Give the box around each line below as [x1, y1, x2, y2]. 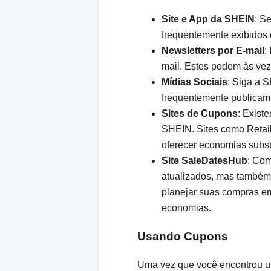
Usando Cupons [137, 230, 228, 243]
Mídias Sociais [162, 77, 227, 88]
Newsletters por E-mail [162, 45, 264, 56]
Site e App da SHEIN [162, 14, 255, 25]
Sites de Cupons [162, 108, 238, 119]
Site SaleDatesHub [162, 155, 247, 166]
